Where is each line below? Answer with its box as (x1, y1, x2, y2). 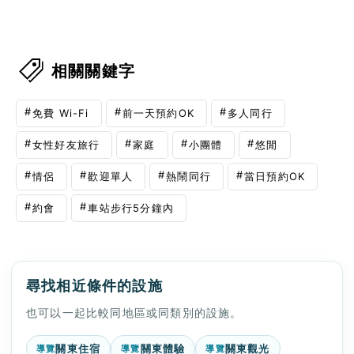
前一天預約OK (122, 106, 195, 119)
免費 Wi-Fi (32, 106, 89, 119)
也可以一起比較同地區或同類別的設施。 (26, 306, 243, 320)
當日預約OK (244, 169, 306, 183)
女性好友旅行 (32, 137, 100, 151)
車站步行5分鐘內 (88, 201, 175, 214)
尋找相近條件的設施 (26, 277, 163, 295)
